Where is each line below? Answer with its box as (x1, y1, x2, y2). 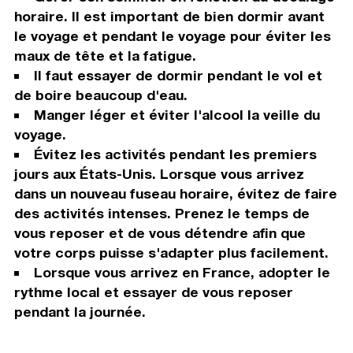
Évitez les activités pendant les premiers (33, 146, 317, 163)
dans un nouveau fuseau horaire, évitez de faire (13, 185, 337, 203)
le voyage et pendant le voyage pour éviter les (13, 28, 331, 45)
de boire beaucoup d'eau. (13, 87, 188, 104)
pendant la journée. (13, 303, 146, 321)
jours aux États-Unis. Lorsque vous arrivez (13, 165, 304, 183)
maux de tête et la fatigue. (13, 47, 196, 65)
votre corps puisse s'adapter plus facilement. (13, 244, 329, 262)
